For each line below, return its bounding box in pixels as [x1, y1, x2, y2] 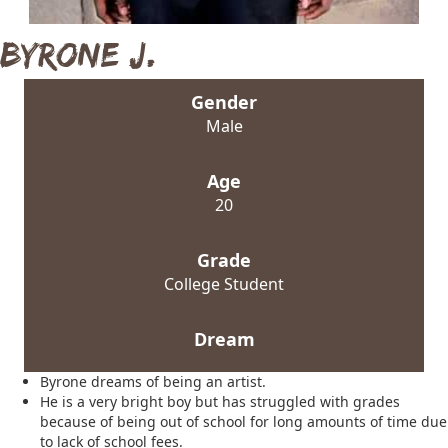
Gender [191, 90, 257, 114]
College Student [164, 273, 284, 295]
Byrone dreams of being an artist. [40, 372, 266, 391]
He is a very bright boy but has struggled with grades [40, 392, 400, 411]
